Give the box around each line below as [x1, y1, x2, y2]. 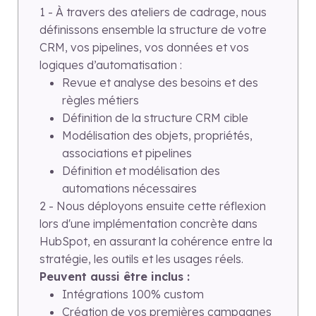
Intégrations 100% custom [62, 287, 204, 302]
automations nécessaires [62, 181, 197, 196]
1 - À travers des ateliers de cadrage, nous [39, 5, 267, 20]
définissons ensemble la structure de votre [39, 23, 267, 37]
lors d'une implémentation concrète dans [39, 217, 257, 231]
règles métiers [62, 93, 139, 108]
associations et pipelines [62, 146, 192, 161]
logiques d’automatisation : [39, 58, 185, 73]
